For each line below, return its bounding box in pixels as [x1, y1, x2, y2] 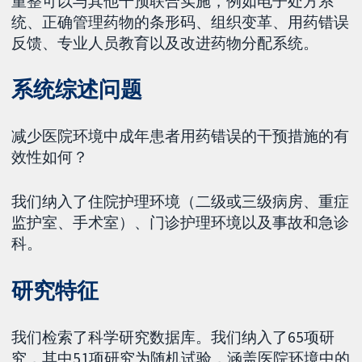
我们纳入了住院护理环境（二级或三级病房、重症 [11, 192, 350, 212]
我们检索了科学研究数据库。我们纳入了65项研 [11, 326, 335, 347]
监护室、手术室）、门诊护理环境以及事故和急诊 [11, 213, 350, 233]
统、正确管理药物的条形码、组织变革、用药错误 [11, 11, 350, 32]
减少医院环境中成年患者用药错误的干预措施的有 [11, 126, 350, 146]
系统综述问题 [11, 76, 142, 103]
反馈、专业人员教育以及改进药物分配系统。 [11, 32, 319, 53]
